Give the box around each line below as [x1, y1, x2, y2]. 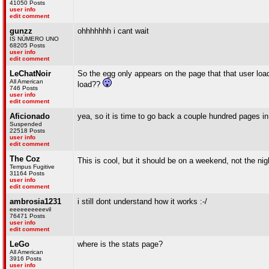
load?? [77, 80, 103, 89]
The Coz [10, 154, 40, 163]
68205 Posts [10, 42, 45, 49]
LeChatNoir [10, 69, 51, 78]
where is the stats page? [77, 240, 163, 249]
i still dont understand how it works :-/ [77, 197, 207, 206]
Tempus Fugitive [10, 163, 55, 170]
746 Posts [10, 85, 38, 91]
